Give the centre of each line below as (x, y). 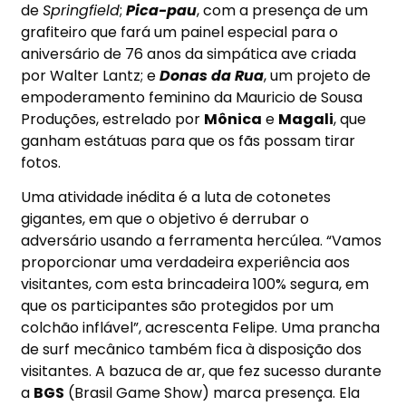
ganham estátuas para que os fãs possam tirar (188, 140)
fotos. (41, 162)
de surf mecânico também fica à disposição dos (192, 350)
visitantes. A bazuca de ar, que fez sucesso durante (202, 372)
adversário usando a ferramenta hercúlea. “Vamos (202, 241)
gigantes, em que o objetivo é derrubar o (165, 219)
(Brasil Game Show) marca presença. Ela (213, 393)
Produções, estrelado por (113, 119)
